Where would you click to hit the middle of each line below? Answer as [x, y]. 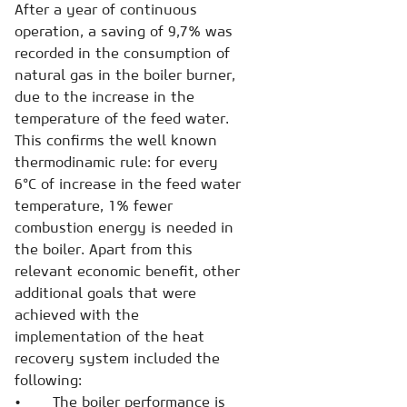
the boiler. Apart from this [104, 248]
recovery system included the [117, 357]
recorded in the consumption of [122, 52]
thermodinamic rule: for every [116, 161]
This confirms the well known [116, 139]
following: [48, 379]
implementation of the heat [109, 336]
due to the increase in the [104, 96]
